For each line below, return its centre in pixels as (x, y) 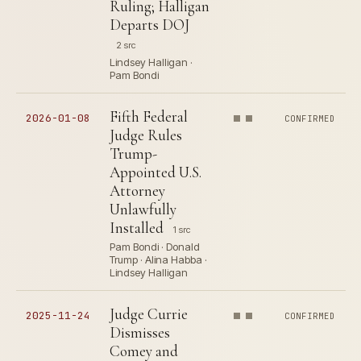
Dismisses (140, 332)
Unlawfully (143, 209)
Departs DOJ (149, 25)
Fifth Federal (149, 116)
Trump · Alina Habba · (158, 259)
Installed (137, 228)
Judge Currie (149, 314)
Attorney (137, 191)
